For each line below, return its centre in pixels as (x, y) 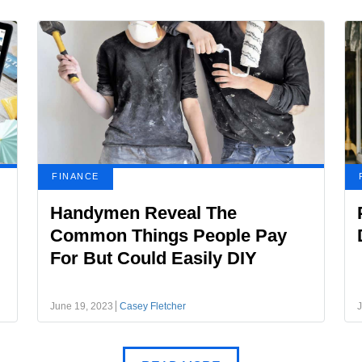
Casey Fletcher (153, 306)
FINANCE (76, 176)
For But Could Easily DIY (154, 258)
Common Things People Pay (168, 236)
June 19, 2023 (82, 306)
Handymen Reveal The (143, 213)
